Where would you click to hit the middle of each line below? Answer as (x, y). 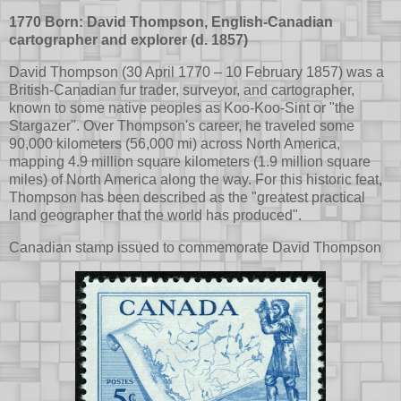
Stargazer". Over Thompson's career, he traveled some (182, 126)
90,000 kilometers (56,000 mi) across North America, (175, 144)
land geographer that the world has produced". (155, 216)
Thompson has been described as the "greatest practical (187, 198)
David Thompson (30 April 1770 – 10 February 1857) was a (196, 73)
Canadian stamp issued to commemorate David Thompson (195, 248)
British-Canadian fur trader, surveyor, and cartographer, (182, 90)
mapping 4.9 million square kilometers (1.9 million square (190, 162)
